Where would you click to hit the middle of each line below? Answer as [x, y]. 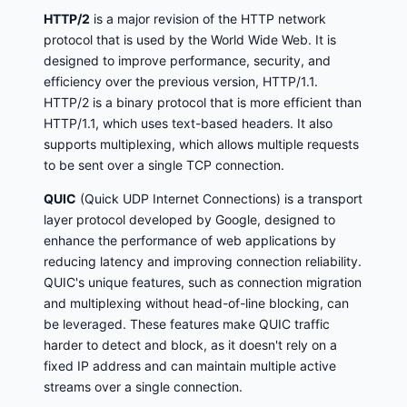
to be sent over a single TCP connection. [164, 164]
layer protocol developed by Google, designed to [189, 219]
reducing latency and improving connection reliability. [203, 261]
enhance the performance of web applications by [190, 240]
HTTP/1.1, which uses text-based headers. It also [188, 123]
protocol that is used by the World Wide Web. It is [190, 39]
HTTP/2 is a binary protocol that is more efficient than [203, 102]
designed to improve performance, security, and [187, 60]
